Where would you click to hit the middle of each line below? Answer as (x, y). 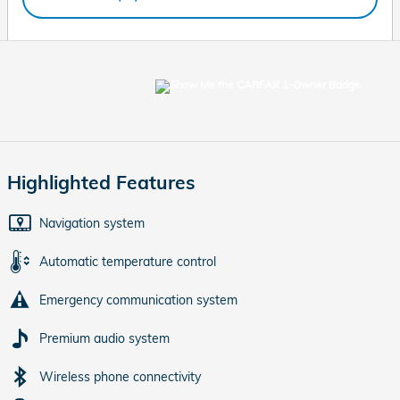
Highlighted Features (101, 182)
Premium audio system (104, 338)
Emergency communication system (138, 300)
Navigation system (92, 223)
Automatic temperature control (128, 261)
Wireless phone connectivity (120, 376)
